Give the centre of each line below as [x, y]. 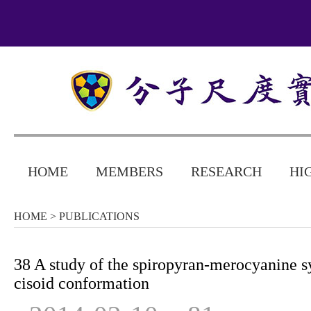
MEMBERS [129, 171]
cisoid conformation [82, 283]
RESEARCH [226, 171]
